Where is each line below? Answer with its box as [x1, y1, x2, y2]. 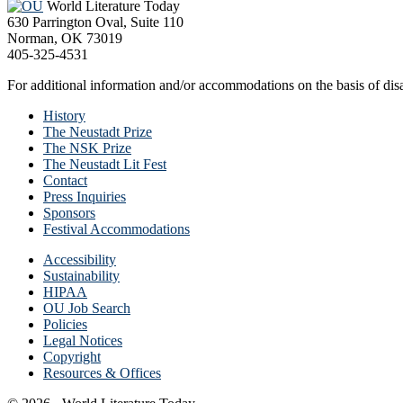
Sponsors [43, 205, 95, 221]
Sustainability [43, 268, 120, 284]
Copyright [43, 349, 101, 365]
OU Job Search [43, 300, 130, 317]
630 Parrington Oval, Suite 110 [7, 14, 184, 31]
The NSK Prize [43, 140, 131, 157]
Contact [43, 173, 87, 189]
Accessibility [43, 252, 116, 268]
